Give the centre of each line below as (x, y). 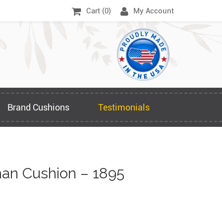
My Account (154, 11)
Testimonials (124, 107)
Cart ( (95, 11)
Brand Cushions (38, 107)
